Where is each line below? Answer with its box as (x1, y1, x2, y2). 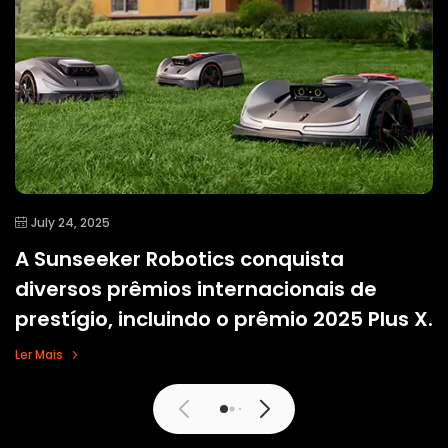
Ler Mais (15, 345, 63, 363)
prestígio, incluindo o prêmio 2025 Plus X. (15, 304, 433, 333)
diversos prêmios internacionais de (15, 274, 377, 303)
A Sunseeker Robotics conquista (15, 244, 344, 273)
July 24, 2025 (31, 213, 110, 231)
